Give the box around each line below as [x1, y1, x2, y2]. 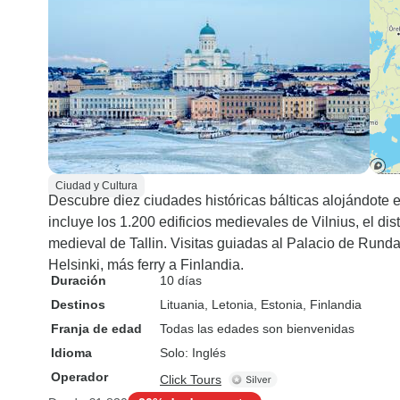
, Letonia [204, 297, 254, 312]
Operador [51, 370, 108, 384]
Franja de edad [51, 321, 142, 336]
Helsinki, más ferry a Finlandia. [48, 257, 244, 272]
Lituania [160, 297, 204, 312]
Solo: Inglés [160, 346, 226, 360]
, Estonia [254, 297, 303, 312]
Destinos [51, 297, 105, 312]
